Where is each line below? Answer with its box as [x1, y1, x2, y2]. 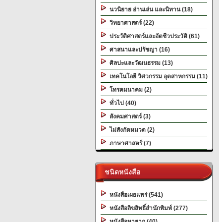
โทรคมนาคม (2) [107, 86, 152, 93]
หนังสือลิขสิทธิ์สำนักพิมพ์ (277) [107, 205, 188, 212]
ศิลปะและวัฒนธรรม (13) [107, 59, 173, 66]
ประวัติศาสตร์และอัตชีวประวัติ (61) [107, 33, 200, 40]
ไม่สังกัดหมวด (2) [107, 126, 155, 133]
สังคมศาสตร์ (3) [107, 113, 151, 120]
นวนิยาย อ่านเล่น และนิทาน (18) [107, 6, 193, 13]
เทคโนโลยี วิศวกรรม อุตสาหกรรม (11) [107, 73, 208, 80]
